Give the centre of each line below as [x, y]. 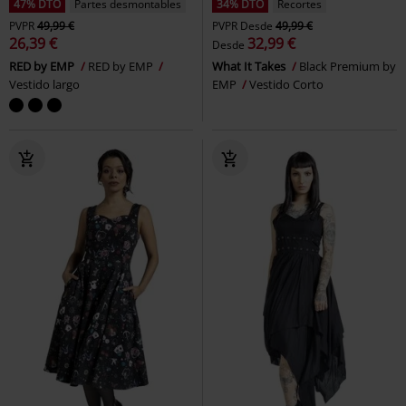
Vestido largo [44, 84]
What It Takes [250, 66]
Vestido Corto [286, 84]
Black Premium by [348, 66]
